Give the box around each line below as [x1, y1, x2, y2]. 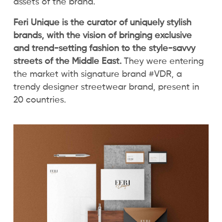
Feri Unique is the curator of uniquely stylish [13, 18, 191, 27]
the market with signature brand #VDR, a [13, 69, 182, 79]
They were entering [121, 56, 204, 66]
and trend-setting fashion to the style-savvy [13, 44, 195, 53]
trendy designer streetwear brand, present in [13, 82, 199, 92]
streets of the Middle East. [13, 56, 121, 66]
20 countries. [13, 95, 66, 105]
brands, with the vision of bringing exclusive [13, 31, 192, 40]
